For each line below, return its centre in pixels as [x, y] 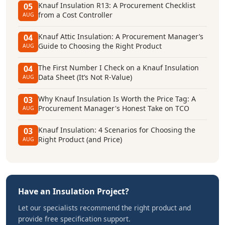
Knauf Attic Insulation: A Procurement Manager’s [121, 36]
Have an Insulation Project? [74, 191]
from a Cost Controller [75, 15]
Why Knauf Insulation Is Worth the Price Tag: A [117, 99]
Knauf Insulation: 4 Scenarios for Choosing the [117, 130]
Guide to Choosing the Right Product [100, 46]
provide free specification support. [74, 219]
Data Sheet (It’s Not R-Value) [85, 77]
